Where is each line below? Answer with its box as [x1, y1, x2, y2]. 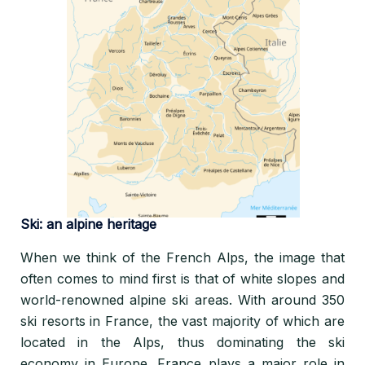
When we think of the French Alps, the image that [20, 249, 345, 266]
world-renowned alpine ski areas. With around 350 [20, 292, 345, 308]
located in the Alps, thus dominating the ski [20, 334, 345, 350]
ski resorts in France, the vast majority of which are [20, 313, 345, 329]
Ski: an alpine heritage [20, 216, 156, 232]
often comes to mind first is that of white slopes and [20, 270, 345, 287]
